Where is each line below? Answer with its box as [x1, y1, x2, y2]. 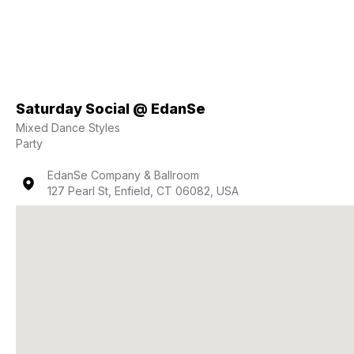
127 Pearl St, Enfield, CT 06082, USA [47, 184, 239, 198]
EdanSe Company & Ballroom [47, 168, 199, 182]
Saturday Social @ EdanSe [16, 100, 205, 117]
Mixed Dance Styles [16, 121, 120, 134]
